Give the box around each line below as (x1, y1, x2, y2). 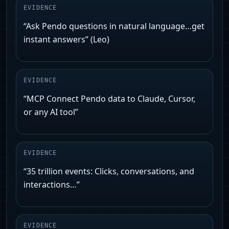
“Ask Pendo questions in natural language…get (24, 20, 204, 32)
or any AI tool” (24, 106, 78, 118)
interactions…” (24, 179, 80, 191)
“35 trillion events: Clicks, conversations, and (24, 166, 194, 177)
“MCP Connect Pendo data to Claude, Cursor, (24, 93, 195, 105)
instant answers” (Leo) (24, 34, 109, 45)
